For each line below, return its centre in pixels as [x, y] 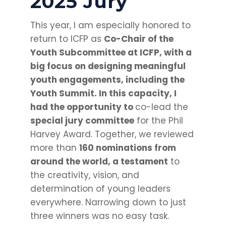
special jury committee [82, 121]
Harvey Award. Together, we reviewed [112, 134]
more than [54, 148]
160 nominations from [127, 148]
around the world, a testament [99, 162]
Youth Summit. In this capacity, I [103, 94]
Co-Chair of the [138, 39]
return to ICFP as [67, 39]
